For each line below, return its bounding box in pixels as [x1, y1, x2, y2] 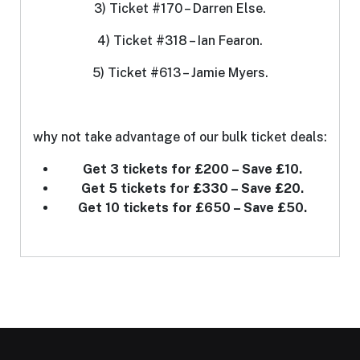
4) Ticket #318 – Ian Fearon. [97, 33, 263, 49]
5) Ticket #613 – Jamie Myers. [92, 65, 268, 81]
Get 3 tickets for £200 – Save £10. [82, 162, 302, 178]
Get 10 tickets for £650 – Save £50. [77, 200, 307, 216]
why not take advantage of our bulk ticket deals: [33, 129, 327, 145]
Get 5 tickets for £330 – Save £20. [80, 181, 304, 197]
